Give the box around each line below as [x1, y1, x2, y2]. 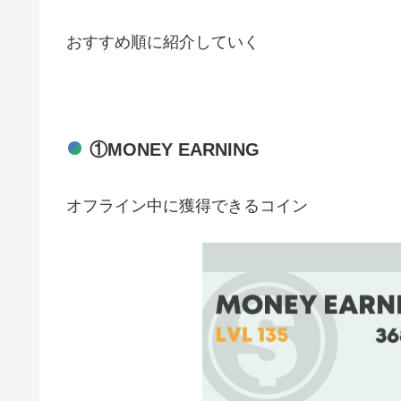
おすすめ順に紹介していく [66, 33, 260, 52]
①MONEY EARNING [90, 139, 260, 159]
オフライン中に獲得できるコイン [66, 196, 308, 215]
